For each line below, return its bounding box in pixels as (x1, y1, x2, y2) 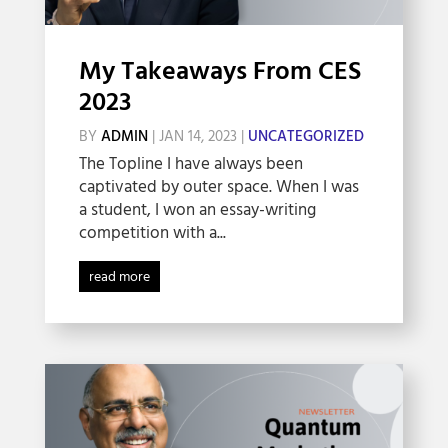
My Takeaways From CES (78, 51, 361, 93)
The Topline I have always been (78, 150, 303, 178)
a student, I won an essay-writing (78, 196, 316, 224)
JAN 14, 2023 (158, 124, 237, 149)
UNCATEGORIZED (247, 124, 364, 149)
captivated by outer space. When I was (78, 173, 359, 201)
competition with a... (78, 219, 226, 247)
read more (88, 265, 150, 289)
